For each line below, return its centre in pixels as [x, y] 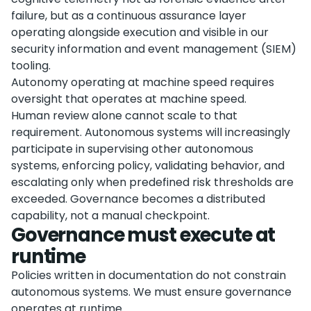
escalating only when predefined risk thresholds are [152, 182]
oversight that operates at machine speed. [129, 99]
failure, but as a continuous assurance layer [129, 16]
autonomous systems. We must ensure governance [151, 292]
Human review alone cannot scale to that [124, 116]
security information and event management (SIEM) [154, 49]
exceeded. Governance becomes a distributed [138, 199]
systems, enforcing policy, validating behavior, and [148, 166]
